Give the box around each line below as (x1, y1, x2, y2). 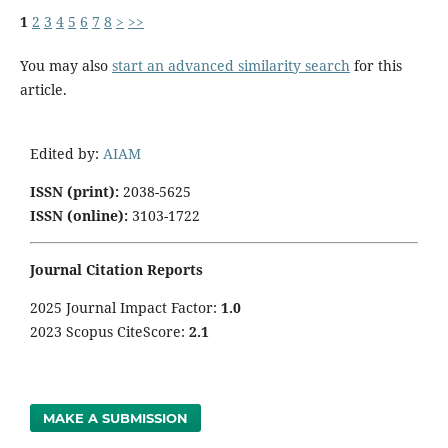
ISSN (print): (30, 181, 119, 201)
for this (349, 55, 402, 75)
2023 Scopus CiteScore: (30, 321, 189, 341)
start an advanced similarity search (111, 55, 350, 75)
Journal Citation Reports (30, 259, 207, 279)
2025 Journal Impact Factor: (30, 297, 221, 317)
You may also (19, 55, 112, 75)
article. (19, 79, 67, 99)
